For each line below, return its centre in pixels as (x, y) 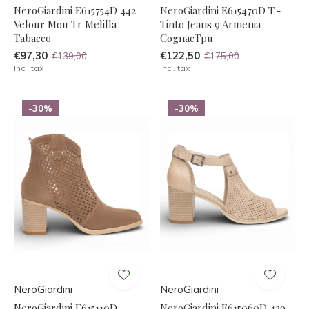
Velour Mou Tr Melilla (65, 24)
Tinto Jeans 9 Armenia (210, 24)
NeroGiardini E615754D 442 (75, 10)
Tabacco (32, 38)
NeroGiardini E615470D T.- (220, 10)
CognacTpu (186, 38)
